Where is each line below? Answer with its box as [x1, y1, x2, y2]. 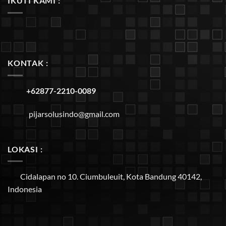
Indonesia [8, 184, 42, 194]
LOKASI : [8, 144, 43, 154]
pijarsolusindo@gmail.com [29, 108, 120, 119]
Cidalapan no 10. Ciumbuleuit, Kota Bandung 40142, [20, 172, 202, 182]
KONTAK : [8, 58, 48, 68]
